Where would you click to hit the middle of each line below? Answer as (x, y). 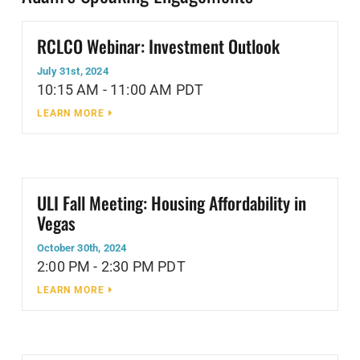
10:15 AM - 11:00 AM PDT (121, 89)
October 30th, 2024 (82, 247)
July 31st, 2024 (73, 71)
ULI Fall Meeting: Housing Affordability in (172, 202)
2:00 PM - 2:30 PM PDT (111, 266)
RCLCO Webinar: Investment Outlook (158, 45)
